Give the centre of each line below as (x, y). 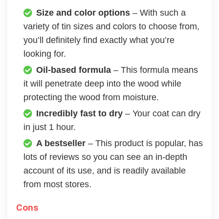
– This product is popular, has (144, 143)
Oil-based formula (74, 70)
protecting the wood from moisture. (91, 97)
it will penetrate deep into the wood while (102, 83)
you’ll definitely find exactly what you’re (99, 40)
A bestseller (61, 143)
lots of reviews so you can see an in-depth (105, 157)
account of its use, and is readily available (105, 170)
